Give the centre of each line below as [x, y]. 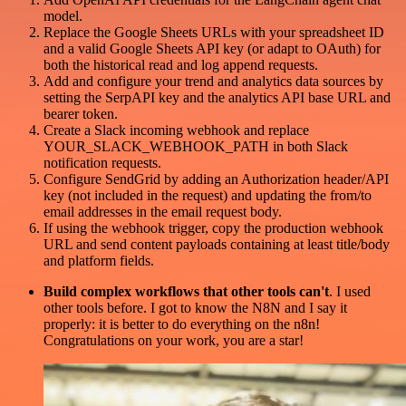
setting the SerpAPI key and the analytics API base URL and [217, 98]
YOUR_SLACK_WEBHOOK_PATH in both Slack [196, 147]
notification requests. [102, 163]
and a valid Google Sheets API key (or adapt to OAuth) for [212, 49]
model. [63, 16]
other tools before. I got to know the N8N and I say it [195, 308]
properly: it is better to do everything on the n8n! [182, 324]
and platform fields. [99, 261]
